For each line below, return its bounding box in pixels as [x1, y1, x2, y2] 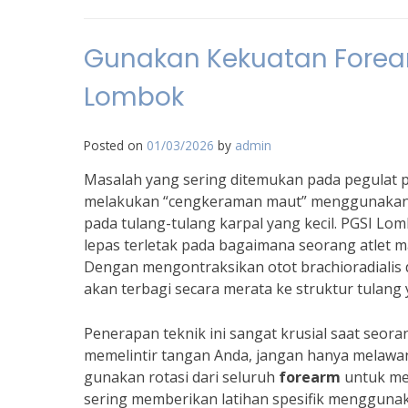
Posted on [84, 137, 147, 154]
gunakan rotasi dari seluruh [84, 367, 279, 387]
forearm [279, 367, 341, 387]
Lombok [84, 79, 184, 115]
